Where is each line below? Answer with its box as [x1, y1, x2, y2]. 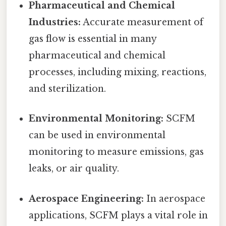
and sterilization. [29, 83, 106, 95]
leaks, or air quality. [29, 163, 120, 175]
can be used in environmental [29, 130, 166, 141]
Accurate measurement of [81, 17, 204, 28]
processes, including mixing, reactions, [29, 67, 207, 78]
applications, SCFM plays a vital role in [29, 209, 208, 221]
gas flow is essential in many [29, 33, 157, 45]
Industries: [29, 17, 81, 28]
